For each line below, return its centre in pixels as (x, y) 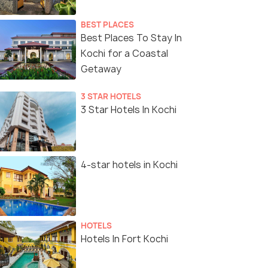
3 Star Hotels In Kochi (129, 110)
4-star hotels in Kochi (129, 165)
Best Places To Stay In (131, 38)
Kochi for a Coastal (124, 54)
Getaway (101, 69)
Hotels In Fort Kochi (124, 239)
